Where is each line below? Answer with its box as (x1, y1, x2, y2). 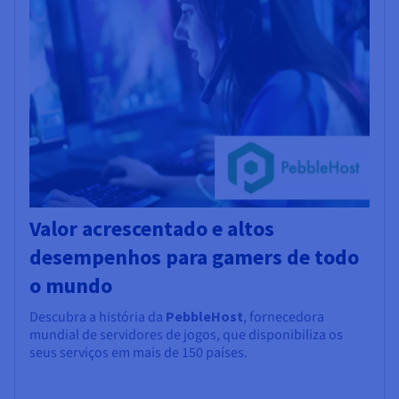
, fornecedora (243, 306, 324, 327)
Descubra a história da (29, 306, 166, 327)
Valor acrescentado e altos (29, 214, 274, 242)
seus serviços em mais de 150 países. (29, 342, 248, 362)
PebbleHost (166, 306, 243, 325)
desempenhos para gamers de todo (29, 242, 359, 271)
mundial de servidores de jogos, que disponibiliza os (29, 324, 343, 345)
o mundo (29, 271, 112, 299)
